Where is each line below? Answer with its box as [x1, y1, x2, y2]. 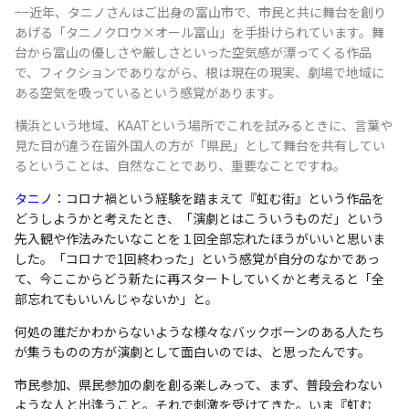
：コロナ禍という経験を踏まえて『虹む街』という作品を [53, 188, 384, 207]
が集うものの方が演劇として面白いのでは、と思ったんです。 [15, 341, 371, 361]
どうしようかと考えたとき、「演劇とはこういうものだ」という [15, 208, 384, 227]
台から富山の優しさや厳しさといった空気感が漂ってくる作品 [15, 42, 372, 61]
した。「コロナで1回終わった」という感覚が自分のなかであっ [15, 248, 380, 267]
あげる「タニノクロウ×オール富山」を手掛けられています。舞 [15, 22, 384, 41]
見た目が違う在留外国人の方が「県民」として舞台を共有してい [15, 135, 385, 154]
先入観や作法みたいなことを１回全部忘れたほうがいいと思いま [15, 228, 385, 247]
